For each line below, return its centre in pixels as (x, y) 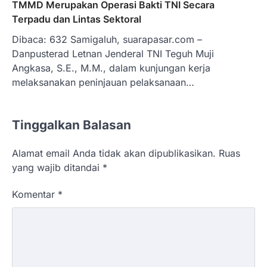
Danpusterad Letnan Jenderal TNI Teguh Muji (113, 53)
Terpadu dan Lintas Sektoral (77, 19)
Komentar (35, 194)
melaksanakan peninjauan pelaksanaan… (103, 82)
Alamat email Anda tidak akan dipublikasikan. (114, 153)
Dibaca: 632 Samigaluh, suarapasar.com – (107, 39)
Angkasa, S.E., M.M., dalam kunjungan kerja (111, 68)
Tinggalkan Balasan (72, 125)
